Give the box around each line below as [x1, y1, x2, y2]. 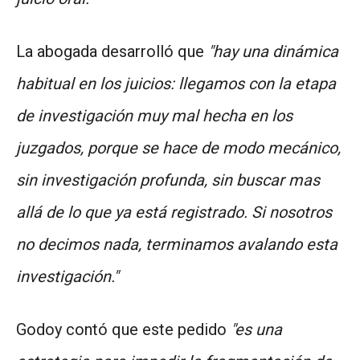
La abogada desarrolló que [16, 41, 208, 61]
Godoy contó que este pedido [16, 319, 227, 339]
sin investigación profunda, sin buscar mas [16, 170, 320, 190]
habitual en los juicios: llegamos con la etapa [16, 73, 336, 93]
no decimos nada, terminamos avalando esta [16, 234, 337, 254]
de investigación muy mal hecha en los [16, 105, 292, 125]
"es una [227, 319, 282, 339]
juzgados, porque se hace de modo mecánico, [16, 137, 341, 157]
